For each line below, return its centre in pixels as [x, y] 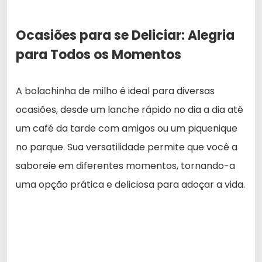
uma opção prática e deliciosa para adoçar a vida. [130, 184]
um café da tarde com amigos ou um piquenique [127, 128]
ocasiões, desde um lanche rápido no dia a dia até [130, 109]
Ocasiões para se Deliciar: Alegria [125, 35]
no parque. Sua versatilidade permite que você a [127, 147]
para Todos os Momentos [99, 54]
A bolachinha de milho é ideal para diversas [115, 91]
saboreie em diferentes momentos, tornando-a [125, 166]
